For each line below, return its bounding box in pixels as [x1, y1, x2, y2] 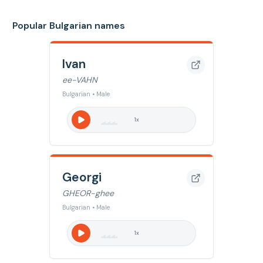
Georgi [62, 168, 102, 186]
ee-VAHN [62, 75, 97, 85]
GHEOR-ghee [62, 188, 114, 198]
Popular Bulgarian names [12, 19, 125, 32]
